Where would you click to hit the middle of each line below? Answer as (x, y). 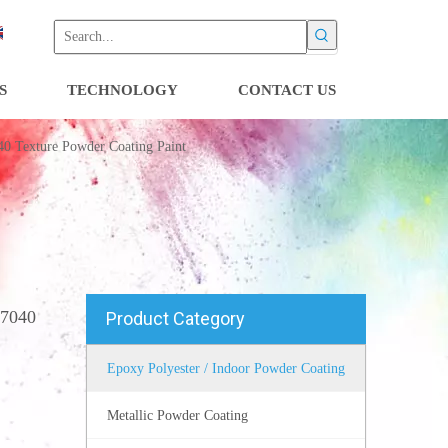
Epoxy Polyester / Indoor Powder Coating (226, 368)
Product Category (175, 318)
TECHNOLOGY (122, 90)
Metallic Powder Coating (177, 415)
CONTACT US (287, 90)
